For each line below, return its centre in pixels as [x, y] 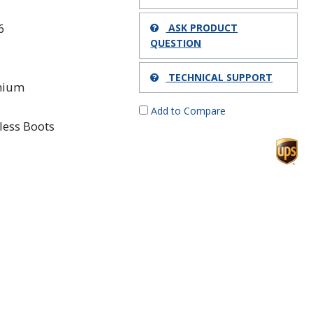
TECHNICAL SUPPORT [219, 77]
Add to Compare [187, 110]
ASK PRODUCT [202, 27]
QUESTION [176, 43]
